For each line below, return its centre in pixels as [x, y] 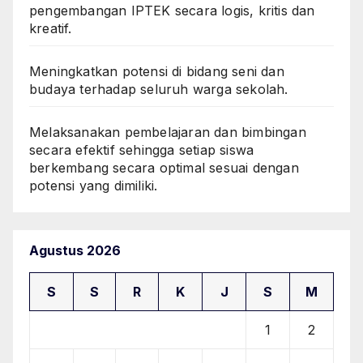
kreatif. [51, 28]
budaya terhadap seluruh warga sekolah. [159, 89]
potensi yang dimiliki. [94, 185]
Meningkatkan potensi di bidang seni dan [157, 71]
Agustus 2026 [75, 251]
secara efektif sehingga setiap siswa [142, 149]
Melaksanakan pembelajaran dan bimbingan [168, 132]
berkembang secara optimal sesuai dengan [164, 167]
